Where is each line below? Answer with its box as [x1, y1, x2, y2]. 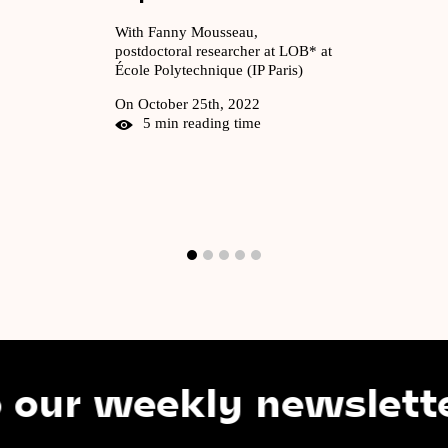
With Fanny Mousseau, [115, 23, 262, 40]
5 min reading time [143, 114, 261, 131]
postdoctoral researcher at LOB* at [115, 42, 332, 59]
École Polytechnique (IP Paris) [115, 61, 303, 78]
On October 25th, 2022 [115, 95, 260, 112]
